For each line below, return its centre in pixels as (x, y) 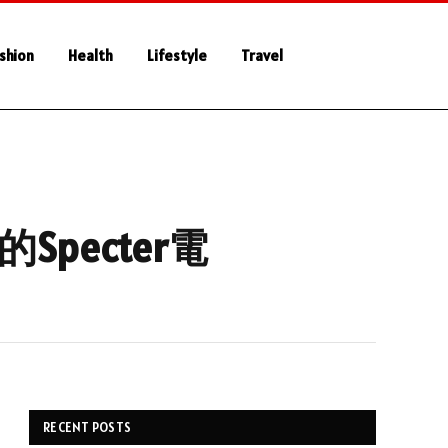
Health (90, 55)
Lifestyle (176, 55)
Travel (261, 55)
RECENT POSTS (87, 427)
